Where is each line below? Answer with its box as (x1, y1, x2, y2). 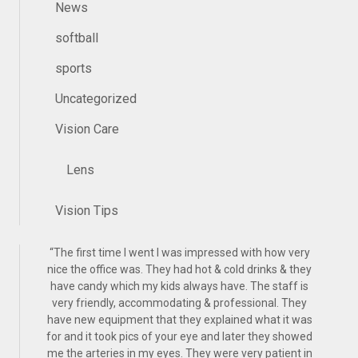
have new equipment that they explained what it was (46, 313, 312, 326)
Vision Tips (55, 203, 118, 218)
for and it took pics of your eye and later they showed (46, 330, 312, 343)
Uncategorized (55, 91, 137, 106)
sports (55, 61, 92, 76)
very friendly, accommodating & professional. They (52, 296, 307, 309)
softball (55, 30, 98, 46)
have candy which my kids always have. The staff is (50, 280, 308, 292)
